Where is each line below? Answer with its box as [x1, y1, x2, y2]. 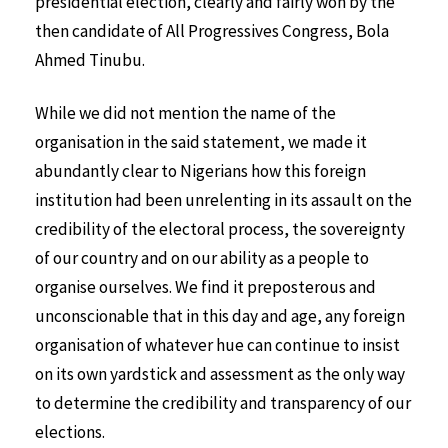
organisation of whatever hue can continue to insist [35, 333, 400, 356]
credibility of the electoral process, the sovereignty [35, 217, 405, 240]
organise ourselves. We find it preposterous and [35, 275, 376, 298]
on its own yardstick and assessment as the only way [35, 362, 405, 385]
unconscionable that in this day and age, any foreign [35, 304, 405, 327]
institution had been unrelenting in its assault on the [35, 188, 412, 211]
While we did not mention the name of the [35, 101, 336, 124]
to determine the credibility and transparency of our [35, 391, 411, 414]
